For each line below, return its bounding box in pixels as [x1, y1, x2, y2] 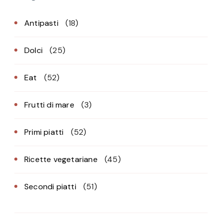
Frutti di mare [24, 100, 74, 111]
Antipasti [24, 18, 58, 29]
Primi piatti [24, 127, 64, 138]
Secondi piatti [24, 181, 76, 192]
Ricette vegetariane [24, 154, 98, 165]
